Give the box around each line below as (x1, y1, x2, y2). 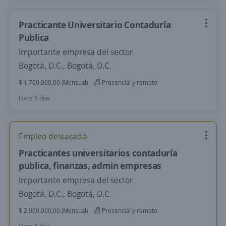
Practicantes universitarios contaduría (19, 147, 178, 159)
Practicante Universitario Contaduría (19, 19, 171, 31)
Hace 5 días (19, 94, 50, 102)
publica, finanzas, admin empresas (19, 159, 162, 172)
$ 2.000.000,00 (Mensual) (19, 206, 88, 215)
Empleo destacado (19, 131, 87, 142)
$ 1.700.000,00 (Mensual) (19, 78, 88, 87)
